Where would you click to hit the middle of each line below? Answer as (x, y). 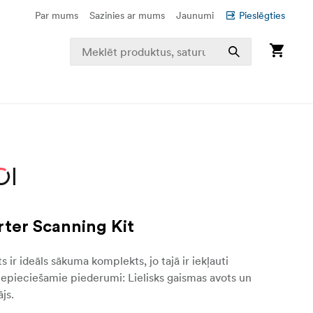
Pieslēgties (262, 15)
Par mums (57, 15)
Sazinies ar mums (127, 15)
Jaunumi (195, 15)
